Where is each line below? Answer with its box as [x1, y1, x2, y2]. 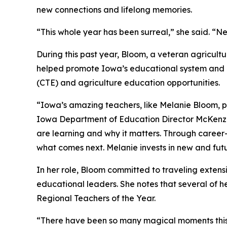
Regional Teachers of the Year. [36, 193, 156, 204]
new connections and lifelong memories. [36, 5, 192, 15]
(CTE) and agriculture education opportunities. [36, 78, 220, 88]
